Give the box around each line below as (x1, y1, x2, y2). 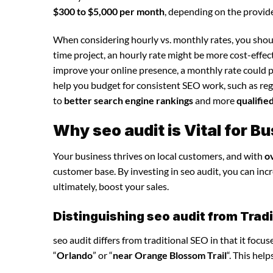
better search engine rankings (64, 94, 193, 106)
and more (193, 94, 236, 106)
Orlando (57, 249, 93, 261)
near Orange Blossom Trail (113, 249, 227, 261)
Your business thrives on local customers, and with (53, 150, 264, 162)
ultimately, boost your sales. (53, 180, 169, 193)
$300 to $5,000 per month (53, 5, 165, 17)
